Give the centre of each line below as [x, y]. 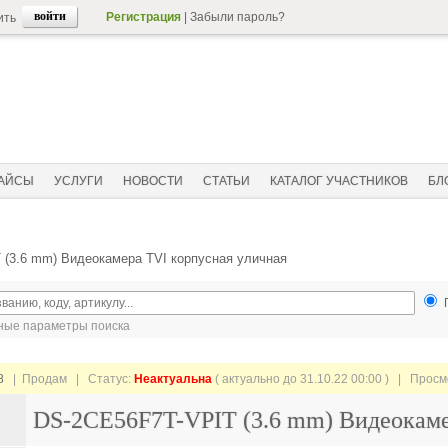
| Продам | [46, 379]
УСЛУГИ [78, 181]
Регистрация [143, 17]
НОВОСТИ [153, 181]
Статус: [111, 379]
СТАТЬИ [226, 181]
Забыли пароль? [237, 17]
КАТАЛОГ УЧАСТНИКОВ [339, 181]
